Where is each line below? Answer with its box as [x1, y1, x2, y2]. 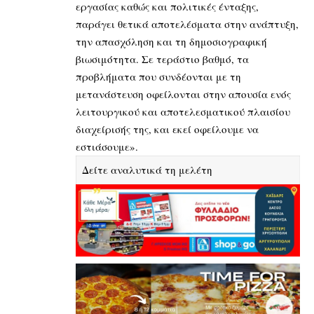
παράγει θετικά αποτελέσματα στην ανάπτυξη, [76, 17, 299, 32]
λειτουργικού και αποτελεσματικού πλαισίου [76, 104, 290, 119]
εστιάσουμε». [76, 139, 142, 154]
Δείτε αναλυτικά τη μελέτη [81, 163, 212, 177]
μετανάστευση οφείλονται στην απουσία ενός [76, 87, 291, 102]
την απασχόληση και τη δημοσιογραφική [76, 34, 267, 49]
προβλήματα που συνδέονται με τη [76, 69, 241, 84]
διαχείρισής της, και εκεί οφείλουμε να [76, 122, 259, 137]
